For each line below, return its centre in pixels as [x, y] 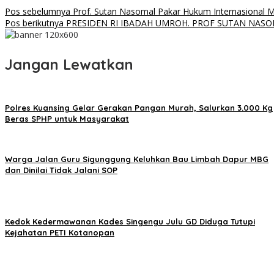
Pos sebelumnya [38, 12]
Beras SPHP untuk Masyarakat [67, 119]
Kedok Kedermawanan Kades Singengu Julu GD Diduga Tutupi [130, 222]
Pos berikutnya [34, 23]
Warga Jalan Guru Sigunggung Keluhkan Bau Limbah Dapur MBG [137, 159]
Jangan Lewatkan [69, 65]
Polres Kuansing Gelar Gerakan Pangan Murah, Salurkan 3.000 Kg [139, 108]
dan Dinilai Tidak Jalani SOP [61, 170]
